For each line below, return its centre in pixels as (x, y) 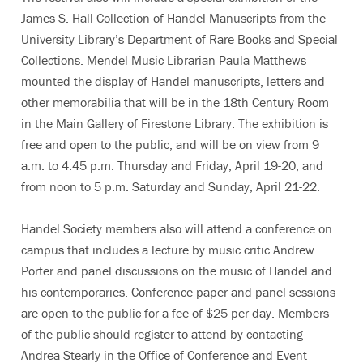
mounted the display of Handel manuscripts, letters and (173, 81)
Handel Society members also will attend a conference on (177, 228)
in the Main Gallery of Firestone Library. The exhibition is (175, 123)
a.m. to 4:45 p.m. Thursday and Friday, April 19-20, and (172, 165)
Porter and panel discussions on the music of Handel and (177, 271)
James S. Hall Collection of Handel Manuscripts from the (173, 18)
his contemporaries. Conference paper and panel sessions (178, 292)
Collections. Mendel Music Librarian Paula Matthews (164, 60)
